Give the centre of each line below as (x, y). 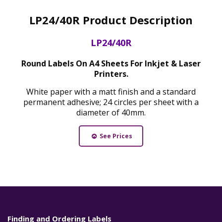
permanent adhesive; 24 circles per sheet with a (111, 102)
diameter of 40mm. (111, 112)
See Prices (115, 136)
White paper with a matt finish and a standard (111, 91)
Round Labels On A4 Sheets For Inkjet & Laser (111, 63)
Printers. (111, 74)
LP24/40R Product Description (111, 20)
